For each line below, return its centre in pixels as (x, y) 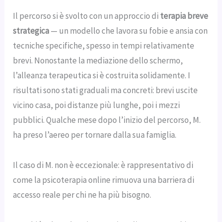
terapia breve (184, 16)
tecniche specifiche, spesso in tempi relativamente (104, 46)
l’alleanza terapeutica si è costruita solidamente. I (102, 76)
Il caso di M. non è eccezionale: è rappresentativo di (103, 165)
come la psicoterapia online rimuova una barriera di (104, 180)
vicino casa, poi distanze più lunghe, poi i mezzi (97, 105)
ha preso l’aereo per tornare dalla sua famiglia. (95, 135)
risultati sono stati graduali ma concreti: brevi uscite (106, 90)
